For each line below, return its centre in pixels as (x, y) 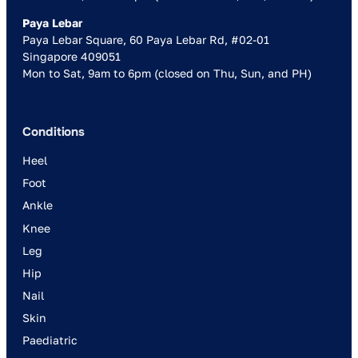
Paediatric (50, 340)
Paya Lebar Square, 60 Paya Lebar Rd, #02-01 (146, 39)
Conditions (54, 131)
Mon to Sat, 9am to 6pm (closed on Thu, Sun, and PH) (167, 73)
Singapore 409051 (72, 56)
